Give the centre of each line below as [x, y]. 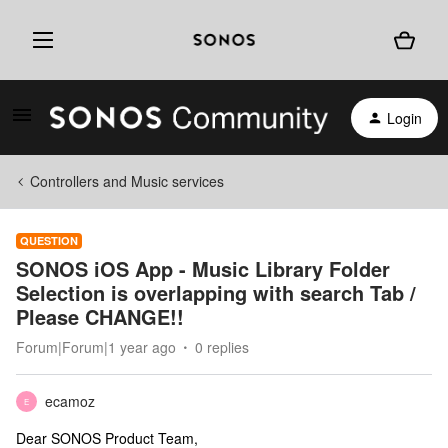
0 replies [222, 347]
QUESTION [49, 240]
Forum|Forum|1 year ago [96, 347]
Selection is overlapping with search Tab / [216, 292]
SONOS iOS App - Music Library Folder [203, 268]
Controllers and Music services [127, 181]
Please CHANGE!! [100, 316]
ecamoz [70, 401]
